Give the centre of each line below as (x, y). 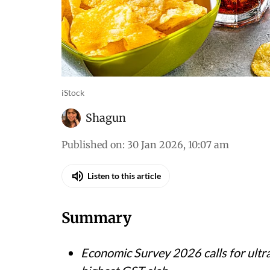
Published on (92, 144)
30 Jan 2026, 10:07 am (178, 144)
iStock (73, 92)
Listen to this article (124, 176)
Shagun (106, 118)
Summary (96, 218)
